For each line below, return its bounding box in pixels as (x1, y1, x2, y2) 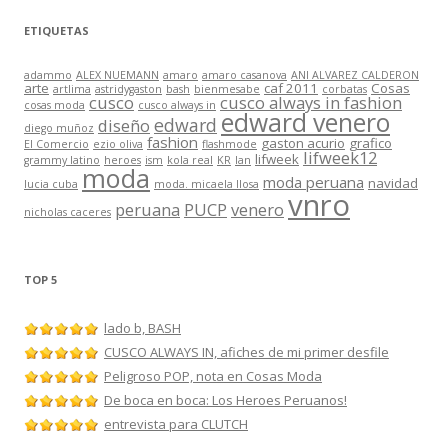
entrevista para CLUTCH (104, 415, 248, 433)
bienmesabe (194, 82, 260, 96)
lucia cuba (24, 177, 78, 191)
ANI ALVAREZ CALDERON (291, 68, 419, 82)
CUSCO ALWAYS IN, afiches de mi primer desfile (104, 343, 389, 361)
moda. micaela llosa (154, 177, 259, 191)
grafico (349, 134, 392, 152)
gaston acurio (261, 134, 345, 152)
